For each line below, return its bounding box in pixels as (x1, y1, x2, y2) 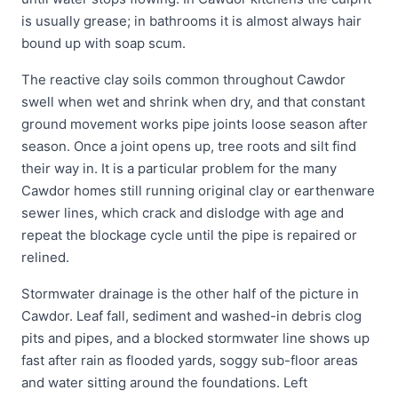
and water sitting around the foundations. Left (21, 374, 307, 391)
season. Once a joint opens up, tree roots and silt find (21, 138, 356, 155)
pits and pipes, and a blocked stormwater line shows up (21, 330, 370, 346)
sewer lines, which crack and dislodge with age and (21, 204, 344, 221)
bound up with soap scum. (21, 35, 186, 52)
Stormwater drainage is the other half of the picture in (21, 285, 359, 302)
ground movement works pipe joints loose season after (21, 115, 368, 132)
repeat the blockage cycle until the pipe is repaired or (21, 227, 357, 243)
